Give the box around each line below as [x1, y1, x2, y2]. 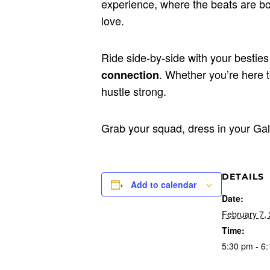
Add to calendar [131, 178, 196, 190]
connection [101, 67, 159, 83]
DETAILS [222, 171, 264, 182]
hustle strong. [101, 83, 166, 99]
